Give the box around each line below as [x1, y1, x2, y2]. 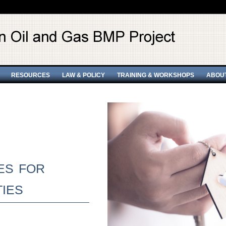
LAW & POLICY [62, 71, 105, 79]
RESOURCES [11, 71, 50, 79]
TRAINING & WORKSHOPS [117, 71, 194, 79]
